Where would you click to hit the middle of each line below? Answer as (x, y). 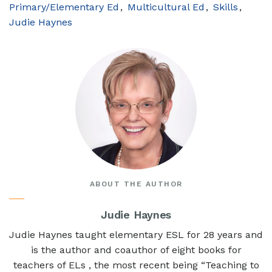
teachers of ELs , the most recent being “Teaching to (136, 265)
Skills (226, 7)
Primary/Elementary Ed (64, 7)
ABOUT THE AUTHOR (136, 184)
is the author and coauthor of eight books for (136, 250)
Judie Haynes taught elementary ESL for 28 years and (136, 235)
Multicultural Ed (166, 7)
